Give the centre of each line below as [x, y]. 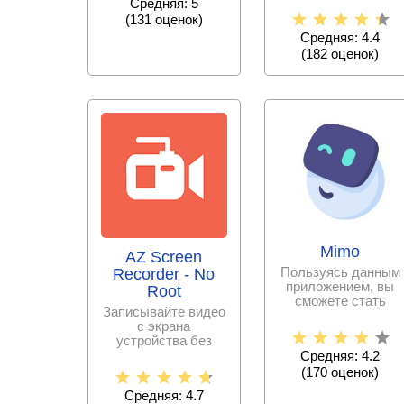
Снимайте [164, 384]
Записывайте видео [164, 312]
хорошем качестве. [164, 369]
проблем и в [164, 355]
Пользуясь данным [340, 272]
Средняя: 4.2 [340, 356]
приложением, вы [340, 287]
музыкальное [340, 11]
